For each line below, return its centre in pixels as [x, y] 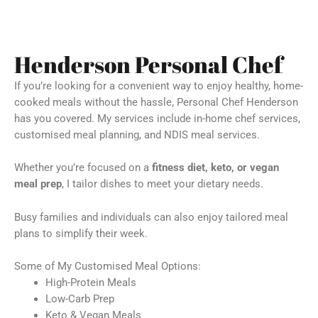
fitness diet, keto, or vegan [215, 168]
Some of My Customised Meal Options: [108, 267]
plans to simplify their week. [81, 233]
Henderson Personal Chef [148, 64]
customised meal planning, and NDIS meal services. [137, 135]
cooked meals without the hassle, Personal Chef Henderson [156, 102]
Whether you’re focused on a [83, 168]
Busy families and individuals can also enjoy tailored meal [151, 217]
